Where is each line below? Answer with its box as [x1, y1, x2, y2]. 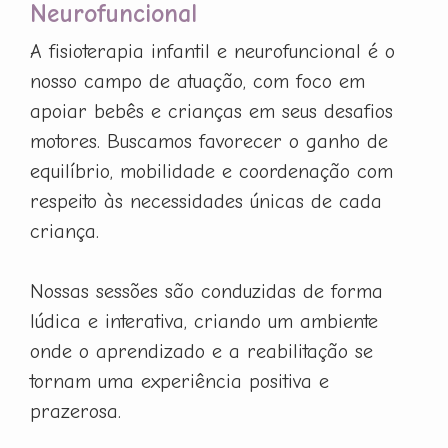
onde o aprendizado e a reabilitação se [30, 339, 373, 363]
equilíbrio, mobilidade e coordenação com [30, 159, 393, 183]
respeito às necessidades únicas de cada [30, 189, 382, 213]
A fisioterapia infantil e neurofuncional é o [30, 39, 395, 63]
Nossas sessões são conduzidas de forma [30, 279, 383, 303]
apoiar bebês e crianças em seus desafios [30, 99, 393, 123]
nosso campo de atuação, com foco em [30, 69, 365, 93]
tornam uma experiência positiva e [30, 369, 329, 393]
